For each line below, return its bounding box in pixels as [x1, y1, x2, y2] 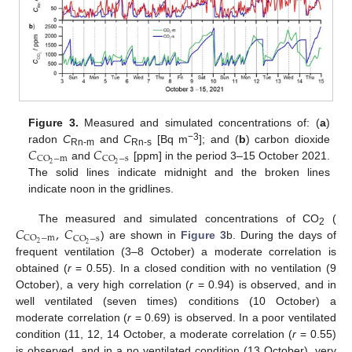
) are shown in [101, 228, 181, 241]
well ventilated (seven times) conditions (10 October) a [16, 294, 336, 307]
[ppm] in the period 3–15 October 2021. [130, 148, 330, 162]
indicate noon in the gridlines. [28, 181, 174, 195]
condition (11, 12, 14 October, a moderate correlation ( [16, 327, 292, 340]
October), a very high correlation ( [16, 277, 190, 291]
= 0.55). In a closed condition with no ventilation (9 [71, 261, 337, 274]
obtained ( [16, 261, 68, 274]
